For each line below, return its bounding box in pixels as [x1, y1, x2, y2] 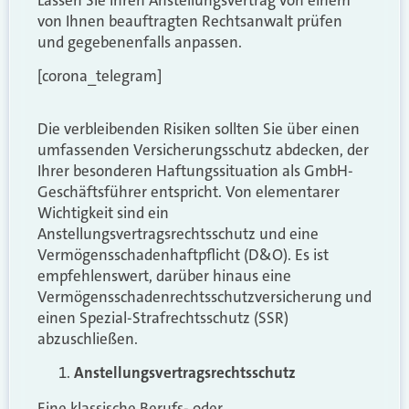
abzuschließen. [37, 328, 138, 349]
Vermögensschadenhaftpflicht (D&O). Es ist [37, 244, 329, 265]
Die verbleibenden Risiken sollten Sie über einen [37, 118, 360, 139]
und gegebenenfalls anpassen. [37, 31, 242, 52]
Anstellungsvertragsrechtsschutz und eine [37, 223, 319, 244]
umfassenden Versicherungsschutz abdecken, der [37, 139, 369, 160]
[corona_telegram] [37, 66, 162, 87]
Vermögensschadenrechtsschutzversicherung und [37, 286, 372, 307]
